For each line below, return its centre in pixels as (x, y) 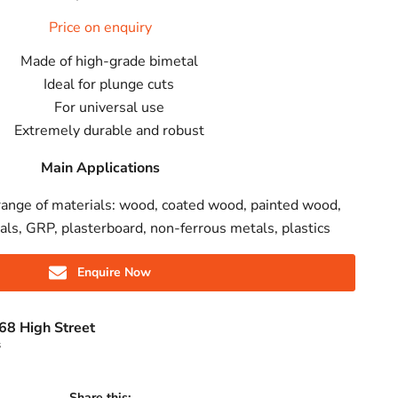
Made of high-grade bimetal (109, 61)
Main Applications (100, 168)
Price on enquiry (100, 28)
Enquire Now (115, 272)
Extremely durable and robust (109, 131)
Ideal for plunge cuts (109, 84)
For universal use (109, 107)
